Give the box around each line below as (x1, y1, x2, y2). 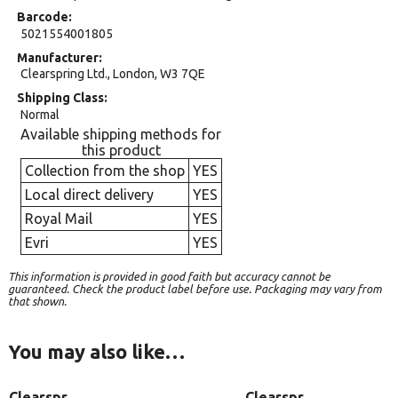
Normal (20, 107, 60, 122)
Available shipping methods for (20, 125, 221, 142)
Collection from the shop (24, 162, 185, 179)
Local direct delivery (24, 186, 154, 203)
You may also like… (8, 340, 185, 362)
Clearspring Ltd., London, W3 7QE (20, 67, 205, 82)
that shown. (8, 295, 67, 307)
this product (81, 141, 161, 158)
